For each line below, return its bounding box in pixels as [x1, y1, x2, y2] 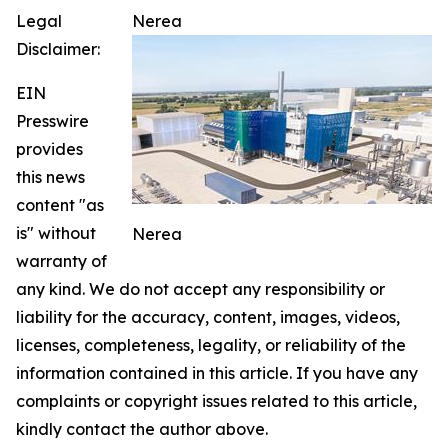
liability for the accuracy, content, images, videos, [16, 307, 400, 327]
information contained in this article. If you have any [16, 363, 418, 383]
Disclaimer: [16, 39, 100, 59]
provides [16, 139, 83, 159]
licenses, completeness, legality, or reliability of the [16, 335, 406, 355]
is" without [16, 223, 96, 243]
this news [16, 167, 85, 187]
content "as [16, 195, 104, 215]
